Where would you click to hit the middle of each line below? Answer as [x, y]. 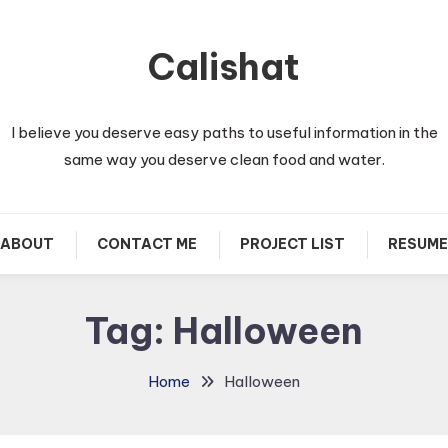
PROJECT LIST [292, 244]
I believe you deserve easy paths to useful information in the [224, 132]
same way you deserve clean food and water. [224, 159]
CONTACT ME [147, 244]
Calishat [224, 67]
